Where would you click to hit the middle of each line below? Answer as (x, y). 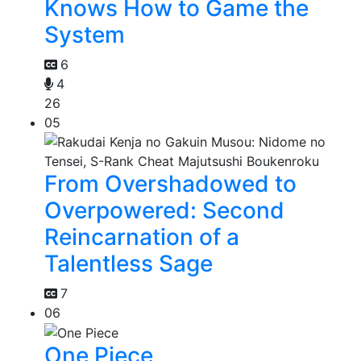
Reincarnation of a (142, 237)
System (85, 34)
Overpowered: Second (164, 210)
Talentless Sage (129, 263)
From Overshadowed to (170, 183)
